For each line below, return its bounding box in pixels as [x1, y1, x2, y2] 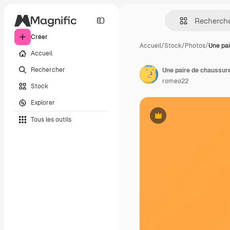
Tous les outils [31, 115, 71, 124]
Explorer [31, 98, 55, 107]
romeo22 [162, 77, 188, 85]
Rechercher [31, 65, 65, 74]
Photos [185, 42, 205, 50]
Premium [157, 115, 184, 124]
